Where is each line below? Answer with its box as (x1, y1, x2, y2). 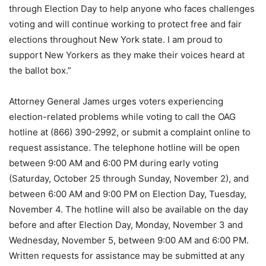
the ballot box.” (9, 65, 71, 76)
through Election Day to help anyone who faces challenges (9, 3, 255, 14)
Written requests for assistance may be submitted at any (9, 250, 245, 261)
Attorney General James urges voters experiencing (9, 96, 223, 107)
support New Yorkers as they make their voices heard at (9, 49, 245, 61)
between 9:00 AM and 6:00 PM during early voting (9, 157, 218, 169)
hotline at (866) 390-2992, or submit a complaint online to (9, 126, 251, 138)
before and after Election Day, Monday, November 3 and (9, 219, 243, 230)
